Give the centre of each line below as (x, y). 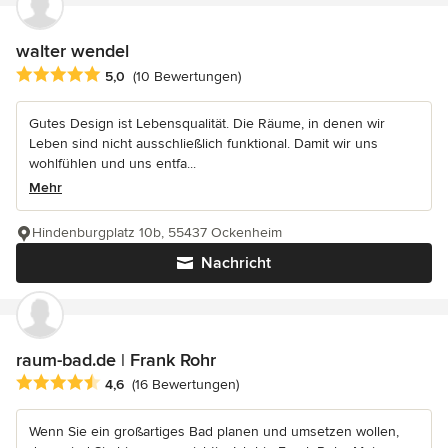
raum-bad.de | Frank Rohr (116, 359)
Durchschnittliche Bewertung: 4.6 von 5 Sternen (183, 382)
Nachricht (236, 262)
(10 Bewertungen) (187, 76)
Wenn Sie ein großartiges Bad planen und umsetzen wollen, (214, 431)
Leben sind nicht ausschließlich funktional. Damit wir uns (203, 143)
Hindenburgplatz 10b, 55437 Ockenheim (157, 232)
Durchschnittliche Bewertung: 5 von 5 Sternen (176, 74)
